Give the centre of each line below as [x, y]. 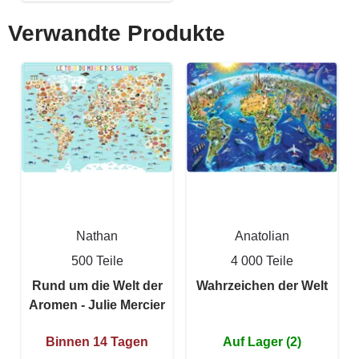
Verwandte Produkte [117, 33]
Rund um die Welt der [97, 285]
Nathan [97, 236]
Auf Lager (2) [262, 341]
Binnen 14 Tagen [97, 341]
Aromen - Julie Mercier [97, 305]
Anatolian [262, 236]
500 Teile [97, 260]
